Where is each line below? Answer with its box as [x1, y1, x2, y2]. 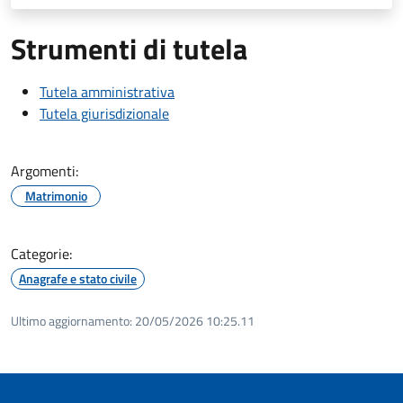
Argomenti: [11, 159, 78, 182]
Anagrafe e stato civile [19, 268, 137, 288]
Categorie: [11, 242, 72, 264]
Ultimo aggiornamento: [11, 310, 132, 330]
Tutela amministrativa [40, 80, 175, 103]
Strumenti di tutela [11, 26, 247, 70]
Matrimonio [24, 185, 87, 205]
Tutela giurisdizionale [40, 102, 169, 124]
